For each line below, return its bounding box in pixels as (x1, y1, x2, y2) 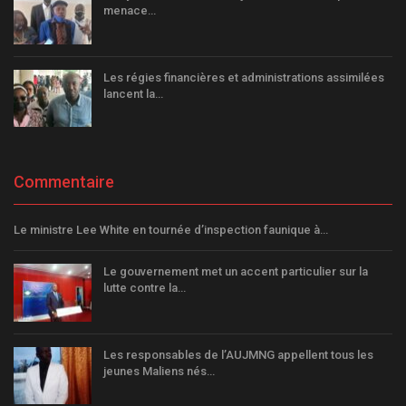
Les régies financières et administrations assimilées (103, 70, 384, 84)
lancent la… (103, 86, 163, 101)
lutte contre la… (103, 281, 186, 295)
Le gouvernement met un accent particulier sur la (103, 265, 368, 279)
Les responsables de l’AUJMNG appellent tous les (103, 347, 373, 362)
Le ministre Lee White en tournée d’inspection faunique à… (14, 223, 328, 237)
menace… (103, 3, 156, 17)
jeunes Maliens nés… (103, 363, 215, 378)
